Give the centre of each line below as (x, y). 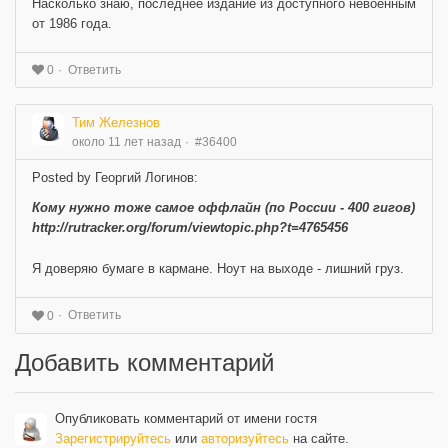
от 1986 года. (72, 23)
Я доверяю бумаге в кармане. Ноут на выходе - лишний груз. (218, 269)
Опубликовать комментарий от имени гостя (186, 419)
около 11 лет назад (126, 142)
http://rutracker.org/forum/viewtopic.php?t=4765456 (190, 228)
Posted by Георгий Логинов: (115, 178)
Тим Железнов (116, 123)
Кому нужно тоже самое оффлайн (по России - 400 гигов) (223, 208)
